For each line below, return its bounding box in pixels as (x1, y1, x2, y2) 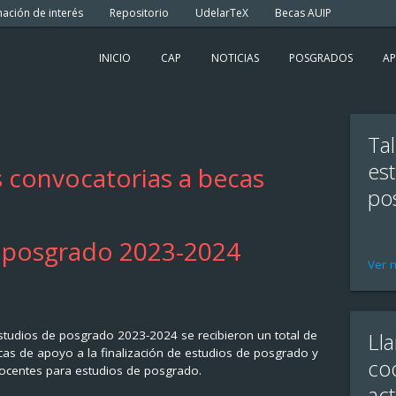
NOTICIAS (211, 49, 260, 65)
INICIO (99, 49, 132, 65)
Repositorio (109, 5, 169, 20)
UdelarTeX (194, 5, 248, 20)
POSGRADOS (289, 49, 354, 65)
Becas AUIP (274, 5, 331, 20)
